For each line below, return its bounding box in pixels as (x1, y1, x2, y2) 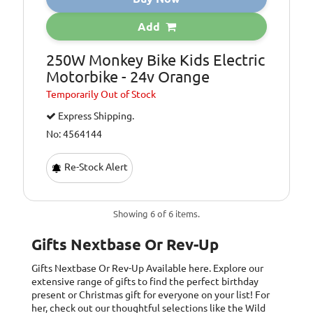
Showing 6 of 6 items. (113, 209, 200, 219)
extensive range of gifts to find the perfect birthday (31, 276, 259, 287)
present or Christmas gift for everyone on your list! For (31, 289, 270, 300)
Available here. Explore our (146, 263, 263, 274)
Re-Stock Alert (62, 161, 129, 173)
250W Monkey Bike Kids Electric (46, 51, 265, 69)
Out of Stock (101, 89, 156, 101)
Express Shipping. (56, 110, 135, 122)
